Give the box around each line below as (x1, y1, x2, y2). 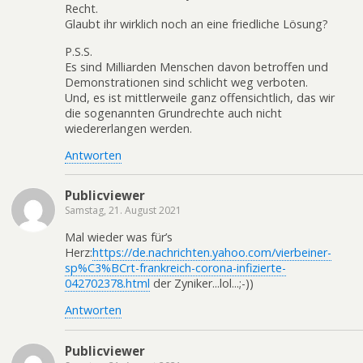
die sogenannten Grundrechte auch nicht (65, 105, 282, 121)
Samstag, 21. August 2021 (65, 203, 181, 218)
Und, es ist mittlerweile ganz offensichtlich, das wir (65, 89, 335, 105)
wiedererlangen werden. (65, 120, 192, 136)
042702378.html (65, 275, 150, 291)
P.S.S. (65, 43, 92, 59)
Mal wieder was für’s (65, 228, 173, 245)
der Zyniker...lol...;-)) (150, 275, 254, 291)
